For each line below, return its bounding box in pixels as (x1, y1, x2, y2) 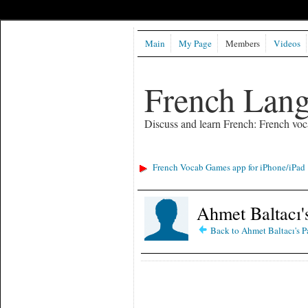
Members (225, 37, 260, 50)
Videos (273, 37, 300, 50)
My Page (178, 37, 212, 50)
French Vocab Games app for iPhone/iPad (152, 161, 305, 174)
